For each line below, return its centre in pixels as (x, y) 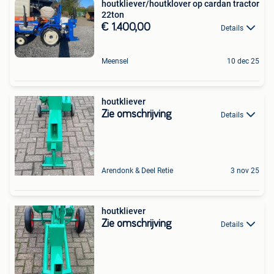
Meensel (115, 61)
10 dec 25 (243, 61)
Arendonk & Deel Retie (137, 171)
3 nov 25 (245, 171)
